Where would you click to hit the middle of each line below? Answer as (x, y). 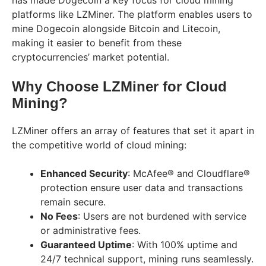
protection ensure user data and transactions (142, 187)
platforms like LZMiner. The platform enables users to (132, 14)
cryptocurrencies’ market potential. (91, 57)
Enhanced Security (84, 173)
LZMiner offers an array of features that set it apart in (133, 130)
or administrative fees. (91, 230)
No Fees (59, 216)
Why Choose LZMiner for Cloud (119, 86)
